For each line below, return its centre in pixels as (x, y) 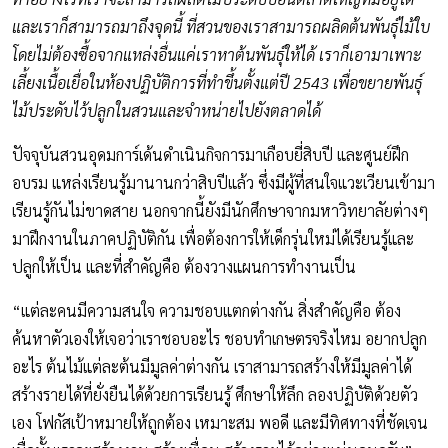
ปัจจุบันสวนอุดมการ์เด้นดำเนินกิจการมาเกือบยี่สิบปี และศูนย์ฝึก (210, 154)
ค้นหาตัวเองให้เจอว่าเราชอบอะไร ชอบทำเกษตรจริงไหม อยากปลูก (219, 338)
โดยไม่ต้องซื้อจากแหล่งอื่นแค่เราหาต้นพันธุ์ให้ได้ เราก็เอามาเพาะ (216, 54)
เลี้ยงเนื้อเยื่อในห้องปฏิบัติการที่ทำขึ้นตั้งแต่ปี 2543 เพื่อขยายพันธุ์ (217, 82)
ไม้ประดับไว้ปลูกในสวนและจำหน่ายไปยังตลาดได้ (168, 110)
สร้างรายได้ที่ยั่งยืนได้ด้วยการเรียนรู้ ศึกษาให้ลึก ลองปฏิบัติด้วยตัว (215, 394)
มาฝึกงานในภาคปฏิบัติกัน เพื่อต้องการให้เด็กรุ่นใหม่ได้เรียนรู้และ (213, 238)
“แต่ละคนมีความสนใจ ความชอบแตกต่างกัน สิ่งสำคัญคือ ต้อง (206, 310)
